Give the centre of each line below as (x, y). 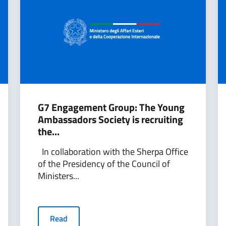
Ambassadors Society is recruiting (110, 119)
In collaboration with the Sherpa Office (113, 152)
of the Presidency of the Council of (104, 164)
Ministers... (59, 176)
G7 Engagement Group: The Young (111, 107)
